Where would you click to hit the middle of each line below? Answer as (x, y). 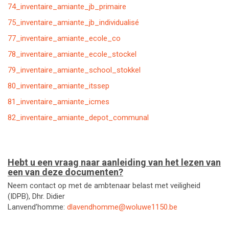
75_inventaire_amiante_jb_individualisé (73, 22)
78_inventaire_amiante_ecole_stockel (72, 54)
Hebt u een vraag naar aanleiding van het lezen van (114, 162)
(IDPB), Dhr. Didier (36, 196)
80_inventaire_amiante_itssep (59, 86)
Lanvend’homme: (37, 207)
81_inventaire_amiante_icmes (59, 102)
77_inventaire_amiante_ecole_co (64, 38)
